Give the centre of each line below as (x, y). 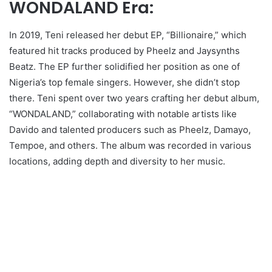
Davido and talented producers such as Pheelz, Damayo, (130, 129)
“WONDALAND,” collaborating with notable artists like (123, 114)
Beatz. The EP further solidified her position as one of (124, 66)
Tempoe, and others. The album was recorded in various (130, 145)
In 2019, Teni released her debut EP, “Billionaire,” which (128, 35)
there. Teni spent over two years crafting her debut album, (134, 98)
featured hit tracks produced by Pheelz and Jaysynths (124, 50)
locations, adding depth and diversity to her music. (117, 161)
